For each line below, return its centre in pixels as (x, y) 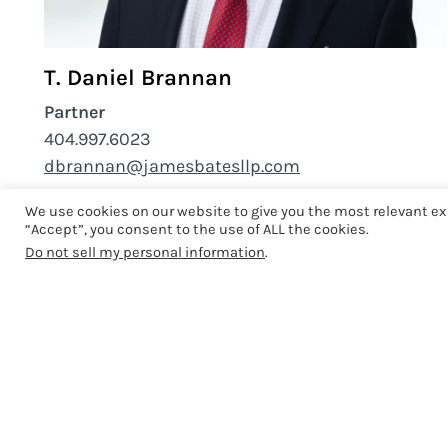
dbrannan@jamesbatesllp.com (172, 166)
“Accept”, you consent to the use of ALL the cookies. (197, 229)
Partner (74, 112)
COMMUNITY (120, 420)
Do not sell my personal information (145, 252)
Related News (127, 345)
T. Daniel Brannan (138, 77)
